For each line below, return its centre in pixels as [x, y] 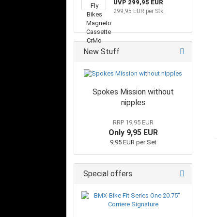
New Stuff [101, 52]
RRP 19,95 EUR [133, 122]
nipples [133, 102]
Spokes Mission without [133, 92]
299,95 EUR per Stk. [139, 11]
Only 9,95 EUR [133, 132]
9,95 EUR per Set [133, 142]
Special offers [107, 174]
